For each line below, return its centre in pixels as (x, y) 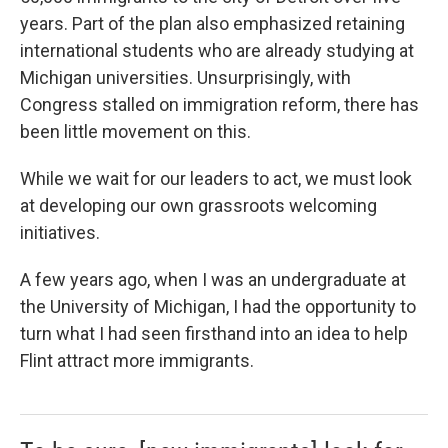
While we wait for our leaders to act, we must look (216, 178)
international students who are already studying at (217, 50)
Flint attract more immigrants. (137, 360)
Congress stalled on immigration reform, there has (219, 104)
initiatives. (60, 232)
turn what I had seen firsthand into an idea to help (214, 333)
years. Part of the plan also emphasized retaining (212, 23)
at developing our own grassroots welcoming (198, 205)
